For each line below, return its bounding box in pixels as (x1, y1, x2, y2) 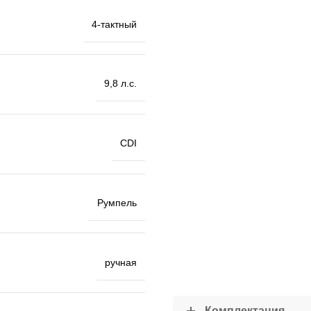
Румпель (97, 196, 137, 208)
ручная (105, 256, 137, 268)
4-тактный (92, 18, 137, 30)
